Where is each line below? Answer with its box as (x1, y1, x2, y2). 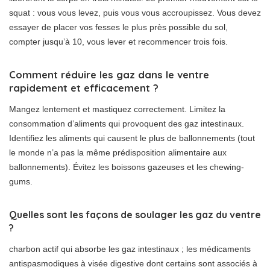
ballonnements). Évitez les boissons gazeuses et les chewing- (9, 162, 244, 172)
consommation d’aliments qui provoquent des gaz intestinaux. (9, 119, 244, 129)
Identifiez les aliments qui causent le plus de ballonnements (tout (9, 133, 255, 143)
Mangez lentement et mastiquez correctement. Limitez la (9, 104, 225, 115)
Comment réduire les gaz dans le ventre (9, 68, 209, 81)
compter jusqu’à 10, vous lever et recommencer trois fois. (9, 37, 228, 47)
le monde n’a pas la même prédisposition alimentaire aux (9, 148, 227, 158)
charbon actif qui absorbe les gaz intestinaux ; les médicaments (9, 244, 251, 254)
